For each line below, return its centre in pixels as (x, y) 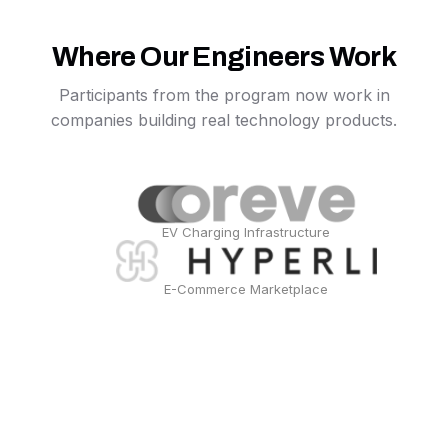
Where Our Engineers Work (224, 56)
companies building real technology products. (224, 120)
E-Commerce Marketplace (246, 289)
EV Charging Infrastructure (246, 232)
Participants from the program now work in (224, 95)
